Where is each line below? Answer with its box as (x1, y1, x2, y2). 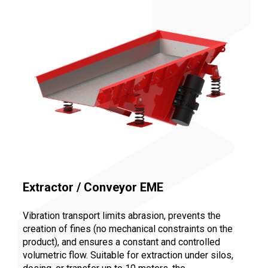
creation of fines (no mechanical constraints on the (23, 223, 233, 234)
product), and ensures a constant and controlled (23, 236, 220, 248)
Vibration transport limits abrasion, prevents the (23, 209, 221, 221)
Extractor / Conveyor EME (23, 179, 163, 194)
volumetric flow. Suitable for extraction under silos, (23, 249, 233, 261)
